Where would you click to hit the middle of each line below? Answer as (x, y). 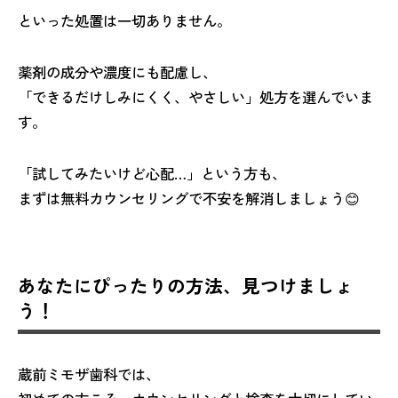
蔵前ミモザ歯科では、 (89, 374)
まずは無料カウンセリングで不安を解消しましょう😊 (189, 198)
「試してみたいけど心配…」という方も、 (152, 173)
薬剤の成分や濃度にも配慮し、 (117, 72)
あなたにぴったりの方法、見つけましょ (186, 285)
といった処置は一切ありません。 (124, 20)
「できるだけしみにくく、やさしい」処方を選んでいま (195, 96)
